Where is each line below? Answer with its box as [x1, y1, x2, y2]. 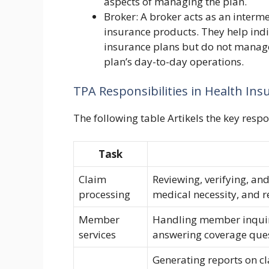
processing [79, 187, 130, 201]
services [79, 227, 116, 241]
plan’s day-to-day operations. [104, 54, 244, 68]
